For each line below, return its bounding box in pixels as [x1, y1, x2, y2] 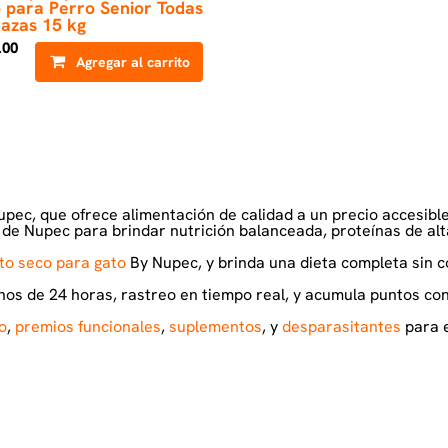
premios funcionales [15, 316, 161, 337]
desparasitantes [282, 316, 401, 337]
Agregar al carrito [76, 53, 191, 71]
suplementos [169, 316, 262, 337]
